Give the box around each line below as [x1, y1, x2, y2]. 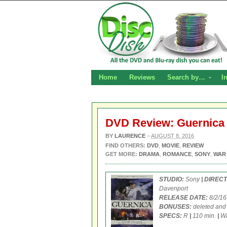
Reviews [129, 73, 155, 81]
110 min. [191, 212, 217, 219]
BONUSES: [159, 203, 193, 210]
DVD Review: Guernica [105, 117, 224, 129]
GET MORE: [105, 151, 137, 157]
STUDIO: [159, 176, 184, 183]
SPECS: [159, 212, 183, 219]
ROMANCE [163, 151, 192, 157]
